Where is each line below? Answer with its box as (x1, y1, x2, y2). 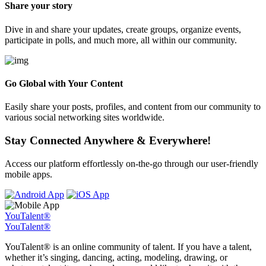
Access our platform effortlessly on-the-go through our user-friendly (5, 158, 258, 169)
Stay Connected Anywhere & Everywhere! (5, 134, 211, 147)
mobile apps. (5, 169, 52, 179)
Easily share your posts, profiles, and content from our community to (5, 102, 261, 112)
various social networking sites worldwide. (5, 112, 164, 123)
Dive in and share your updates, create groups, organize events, (5, 24, 241, 34)
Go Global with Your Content (5, 78, 123, 88)
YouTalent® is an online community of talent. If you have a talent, (5, 241, 252, 252)
